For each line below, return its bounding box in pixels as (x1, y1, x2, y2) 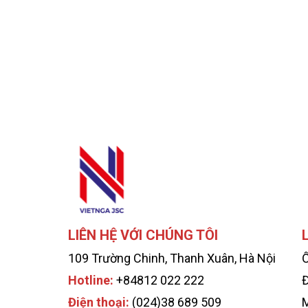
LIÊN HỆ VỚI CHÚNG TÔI (68, 227, 218, 244)
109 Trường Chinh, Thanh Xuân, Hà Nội (68, 251, 276, 266)
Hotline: (68, 273, 113, 288)
